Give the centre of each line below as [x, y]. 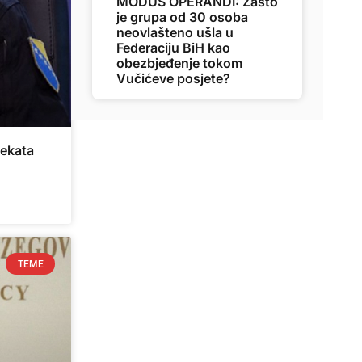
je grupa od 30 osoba [182, 17]
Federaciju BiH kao [173, 48]
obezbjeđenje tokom [179, 63]
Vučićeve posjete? [173, 78]
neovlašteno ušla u [175, 32]
